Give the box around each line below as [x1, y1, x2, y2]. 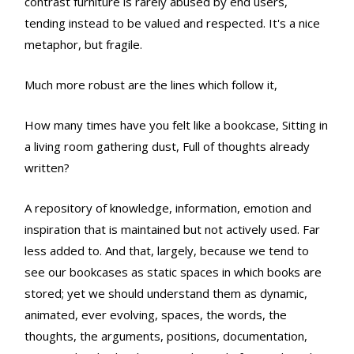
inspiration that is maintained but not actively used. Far [24, 221, 320, 238]
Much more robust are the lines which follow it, [24, 77, 277, 93]
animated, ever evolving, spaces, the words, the [24, 307, 287, 323]
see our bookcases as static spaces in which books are [24, 264, 322, 281]
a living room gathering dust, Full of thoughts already [24, 138, 310, 155]
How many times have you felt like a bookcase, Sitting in [24, 117, 328, 134]
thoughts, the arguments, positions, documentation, [24, 328, 307, 345]
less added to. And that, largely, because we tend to [24, 243, 309, 259]
